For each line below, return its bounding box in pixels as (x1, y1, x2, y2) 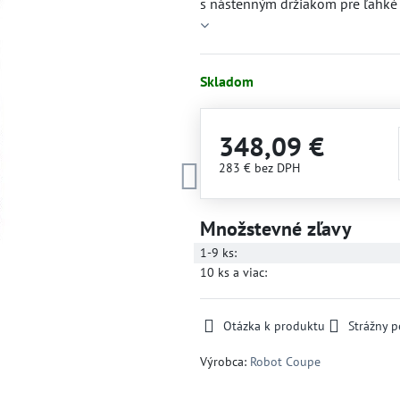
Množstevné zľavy (199, 216, 352, 241)
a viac (229, 264, 264, 280)
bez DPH (254, 160, 300, 176)
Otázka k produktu (222, 318, 325, 334)
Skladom (199, 72, 254, 90)
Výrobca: (199, 354, 250, 370)
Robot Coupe (249, 354, 321, 370)
